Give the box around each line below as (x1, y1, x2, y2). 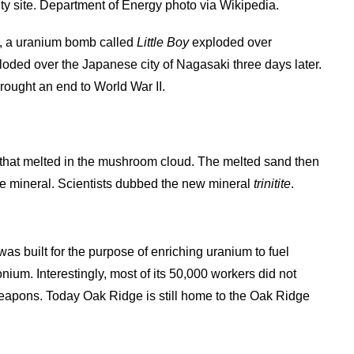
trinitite (254, 176, 292, 190)
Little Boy (137, 36, 190, 50)
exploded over (189, 36, 273, 50)
